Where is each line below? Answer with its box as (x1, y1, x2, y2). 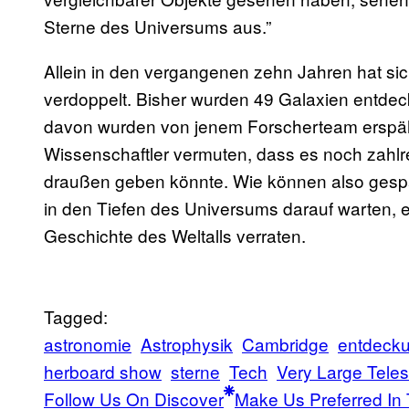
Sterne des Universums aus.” (44, 14, 271, 39)
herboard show (44, 359, 162, 384)
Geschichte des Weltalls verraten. (44, 223, 306, 248)
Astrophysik (141, 331, 233, 357)
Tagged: (44, 304, 108, 330)
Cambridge (242, 331, 329, 357)
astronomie (44, 331, 131, 357)
